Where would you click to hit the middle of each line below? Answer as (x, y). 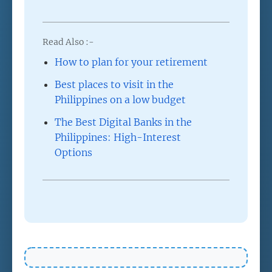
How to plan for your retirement (131, 62)
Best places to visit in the (114, 85)
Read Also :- (68, 42)
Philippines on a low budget (120, 100)
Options (73, 153)
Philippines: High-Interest (118, 138)
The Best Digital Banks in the (123, 122)
